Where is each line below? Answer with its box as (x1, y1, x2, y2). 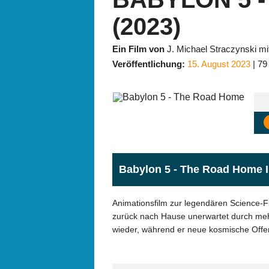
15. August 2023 (187, 59, 250, 70)
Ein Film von (112, 44, 165, 54)
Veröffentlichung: (112, 59, 185, 70)
